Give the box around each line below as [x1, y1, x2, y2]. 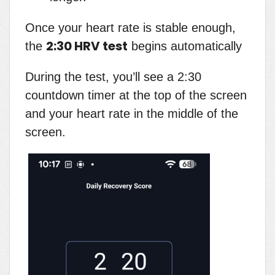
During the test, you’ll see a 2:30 [25, 70, 201, 84]
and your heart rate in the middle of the [25, 107, 238, 121]
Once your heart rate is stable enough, [25, 21, 236, 35]
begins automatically [128, 39, 242, 53]
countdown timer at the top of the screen [25, 88, 247, 103]
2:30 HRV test [46, 37, 128, 55]
